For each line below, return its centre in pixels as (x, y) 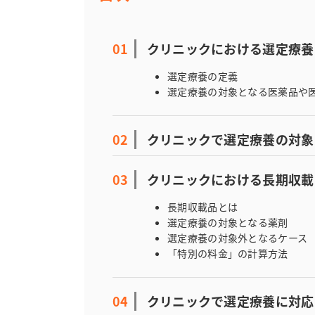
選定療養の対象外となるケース (238, 238)
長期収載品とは (203, 207)
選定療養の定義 (203, 76)
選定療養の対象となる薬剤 (228, 222)
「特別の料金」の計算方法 (228, 253)
